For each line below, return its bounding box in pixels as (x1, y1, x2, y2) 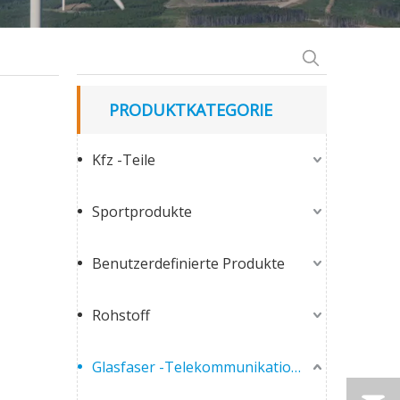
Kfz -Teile (92, 150, 155, 170)
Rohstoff (92, 305, 150, 325)
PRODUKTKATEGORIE (109, 99, 272, 121)
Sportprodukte (92, 202, 192, 221)
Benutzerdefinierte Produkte (92, 254, 285, 273)
